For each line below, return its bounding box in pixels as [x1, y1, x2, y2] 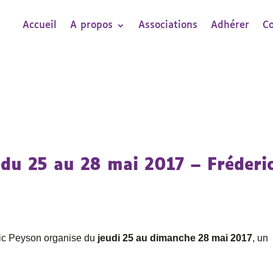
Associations [138, 19, 198, 30]
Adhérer [211, 19, 250, 30]
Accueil [23, 19, 57, 30]
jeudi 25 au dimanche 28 [95, 233, 210, 244]
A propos [70, 19, 113, 30]
